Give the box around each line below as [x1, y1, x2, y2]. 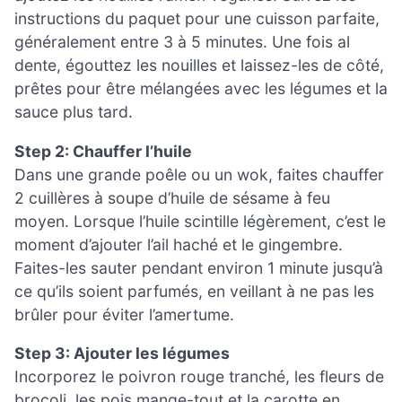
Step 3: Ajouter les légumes [14, 344, 230, 363]
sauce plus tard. [14, 102, 133, 122]
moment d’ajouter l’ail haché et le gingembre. [14, 234, 343, 254]
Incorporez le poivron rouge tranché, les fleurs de [14, 367, 384, 387]
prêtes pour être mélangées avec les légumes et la [14, 79, 388, 99]
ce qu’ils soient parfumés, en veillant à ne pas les [14, 281, 374, 301]
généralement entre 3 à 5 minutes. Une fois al [14, 32, 350, 52]
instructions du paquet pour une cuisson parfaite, [14, 9, 380, 29]
